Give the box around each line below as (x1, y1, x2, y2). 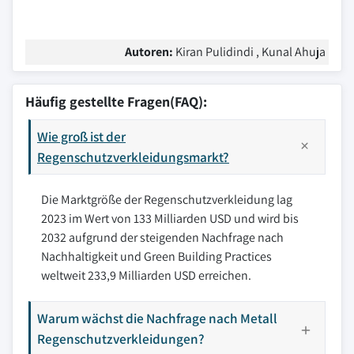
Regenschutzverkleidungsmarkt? (37, 148, 229, 166)
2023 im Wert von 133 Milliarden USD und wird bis (41, 210, 299, 227)
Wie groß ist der (37, 127, 126, 145)
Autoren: (125, 43, 175, 60)
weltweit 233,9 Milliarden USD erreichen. (41, 267, 251, 284)
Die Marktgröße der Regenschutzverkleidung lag (41, 191, 292, 208)
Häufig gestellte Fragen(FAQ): (25, 92, 207, 111)
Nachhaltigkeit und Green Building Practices (41, 248, 272, 265)
